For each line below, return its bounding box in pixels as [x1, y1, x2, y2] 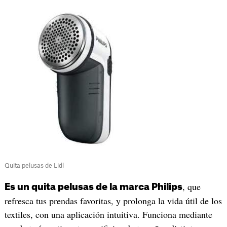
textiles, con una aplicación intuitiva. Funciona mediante [4, 208, 212, 220]
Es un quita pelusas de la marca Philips [4, 182, 182, 192]
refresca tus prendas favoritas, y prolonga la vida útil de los [4, 194, 222, 207]
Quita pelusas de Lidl [4, 162, 64, 169]
